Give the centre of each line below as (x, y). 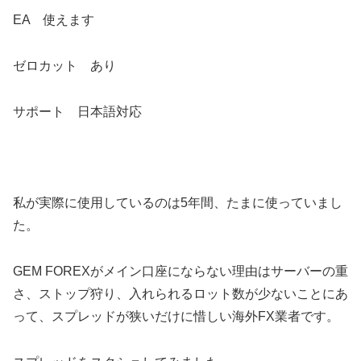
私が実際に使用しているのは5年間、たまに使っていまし (178, 203)
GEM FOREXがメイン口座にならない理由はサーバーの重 (180, 271)
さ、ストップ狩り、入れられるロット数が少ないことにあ (180, 293)
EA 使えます (54, 19)
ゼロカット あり (64, 65)
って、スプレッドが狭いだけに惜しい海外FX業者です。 (176, 316)
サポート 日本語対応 (77, 111)
